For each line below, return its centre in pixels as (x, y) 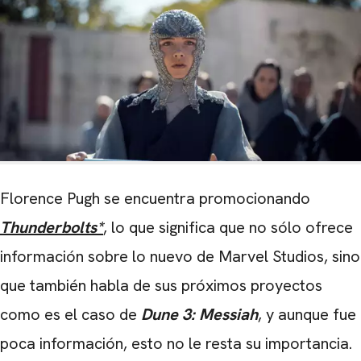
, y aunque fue (307, 315)
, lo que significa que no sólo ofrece (228, 228)
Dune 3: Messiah (199, 315)
